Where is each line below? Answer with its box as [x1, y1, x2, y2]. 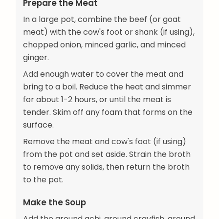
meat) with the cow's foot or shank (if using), [23, 26, 195, 38]
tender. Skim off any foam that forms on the [23, 106, 193, 118]
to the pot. [23, 174, 64, 185]
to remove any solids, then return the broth [23, 161, 190, 173]
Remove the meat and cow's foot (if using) [23, 135, 186, 147]
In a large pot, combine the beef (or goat [23, 13, 181, 25]
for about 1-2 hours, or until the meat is [23, 93, 171, 105]
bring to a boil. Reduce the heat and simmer [23, 81, 191, 92]
